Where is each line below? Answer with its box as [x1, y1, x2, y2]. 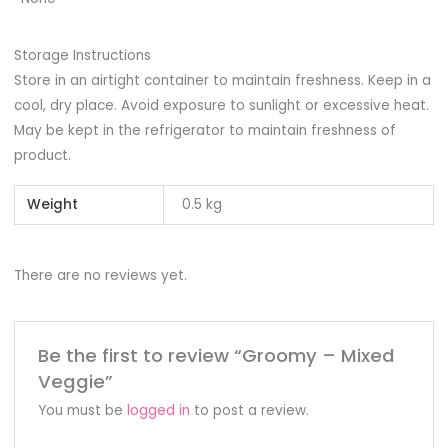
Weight [26, 194, 78, 214]
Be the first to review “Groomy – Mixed [37, 343, 395, 369]
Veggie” [37, 369, 113, 395]
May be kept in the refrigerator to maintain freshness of [13, 121, 396, 141]
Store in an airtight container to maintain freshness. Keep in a [13, 71, 431, 91]
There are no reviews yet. [13, 266, 187, 286]
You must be [37, 401, 127, 421]
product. [13, 146, 71, 166]
